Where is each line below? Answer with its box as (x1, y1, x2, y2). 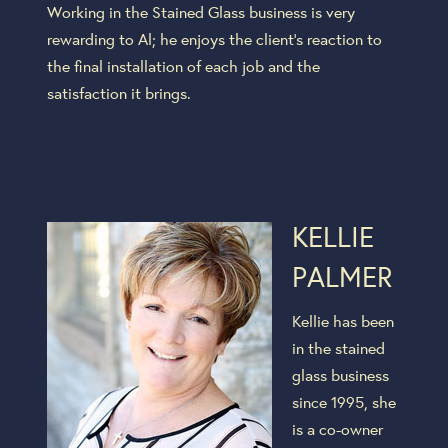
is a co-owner (291, 417, 383, 439)
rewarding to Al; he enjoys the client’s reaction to (46, 27, 382, 49)
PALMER (291, 257, 392, 295)
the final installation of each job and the (46, 54, 320, 76)
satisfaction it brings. (46, 81, 191, 103)
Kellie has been (291, 309, 394, 331)
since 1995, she (291, 390, 396, 412)
